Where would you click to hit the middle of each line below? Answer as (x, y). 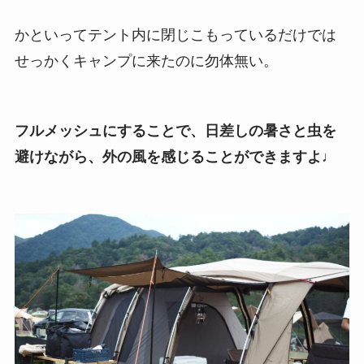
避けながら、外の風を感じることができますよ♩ (175, 157)
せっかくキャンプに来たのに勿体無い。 (146, 61)
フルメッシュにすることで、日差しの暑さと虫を (175, 131)
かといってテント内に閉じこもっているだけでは (175, 35)
